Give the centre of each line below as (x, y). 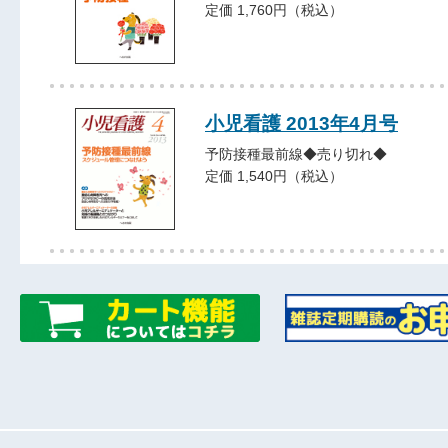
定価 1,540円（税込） (274, 176)
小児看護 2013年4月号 (301, 122)
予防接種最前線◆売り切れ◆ (296, 154)
